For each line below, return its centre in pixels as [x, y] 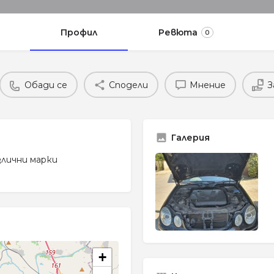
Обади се [46, 85]
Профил [79, 33]
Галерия [191, 138]
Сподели [128, 85]
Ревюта [178, 33]
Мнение [208, 85]
